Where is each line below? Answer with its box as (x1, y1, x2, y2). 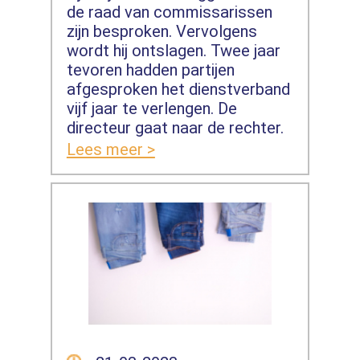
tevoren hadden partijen (66, 60, 235, 80)
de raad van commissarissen (66, 2, 272, 22)
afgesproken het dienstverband (66, 80, 290, 100)
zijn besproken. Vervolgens (66, 22, 257, 42)
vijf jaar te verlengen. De (66, 99, 237, 119)
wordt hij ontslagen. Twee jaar (66, 41, 280, 61)
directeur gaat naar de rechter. (66, 118, 284, 138)
